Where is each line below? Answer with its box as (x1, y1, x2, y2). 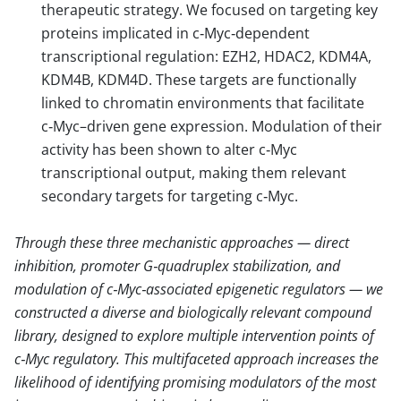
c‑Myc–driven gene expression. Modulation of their (41, 116, 382, 136)
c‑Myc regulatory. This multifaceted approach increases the (14, 349, 379, 369)
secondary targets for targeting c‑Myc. (41, 186, 298, 206)
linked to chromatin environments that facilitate (41, 93, 364, 113)
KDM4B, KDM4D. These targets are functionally (41, 70, 356, 90)
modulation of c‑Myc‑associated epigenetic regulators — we (14, 279, 383, 299)
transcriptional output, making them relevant (41, 163, 346, 183)
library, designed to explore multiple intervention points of (14, 326, 374, 346)
